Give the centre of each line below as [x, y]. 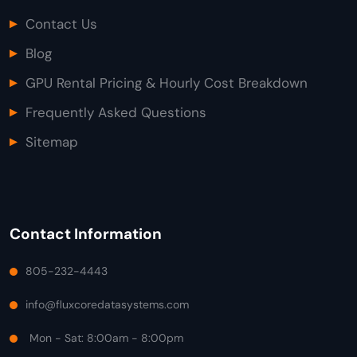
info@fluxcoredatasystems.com [107, 304]
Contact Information [86, 234]
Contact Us [61, 24]
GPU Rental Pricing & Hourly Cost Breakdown [167, 83]
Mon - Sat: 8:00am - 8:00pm [106, 338]
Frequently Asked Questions [116, 112]
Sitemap [52, 142]
